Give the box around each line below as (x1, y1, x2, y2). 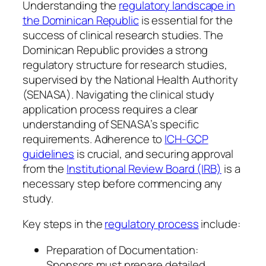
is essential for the (138, 12, 233, 28)
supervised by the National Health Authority (23, 71, 238, 87)
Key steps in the (23, 216, 105, 232)
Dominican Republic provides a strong (23, 42, 208, 58)
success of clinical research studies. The (23, 27, 223, 43)
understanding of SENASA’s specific (23, 116, 199, 132)
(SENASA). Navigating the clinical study (23, 86, 215, 102)
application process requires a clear (23, 101, 198, 117)
